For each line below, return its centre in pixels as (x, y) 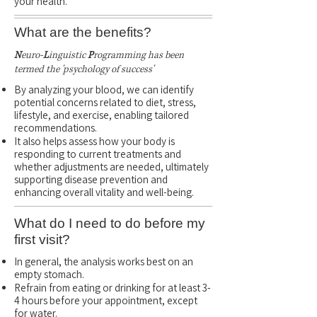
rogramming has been (139, 55)
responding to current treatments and (98, 154)
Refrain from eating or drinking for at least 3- (113, 288)
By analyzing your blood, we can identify (104, 90)
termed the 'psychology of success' (84, 69)
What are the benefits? (83, 32)
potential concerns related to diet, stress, (105, 102)
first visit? (42, 240)
